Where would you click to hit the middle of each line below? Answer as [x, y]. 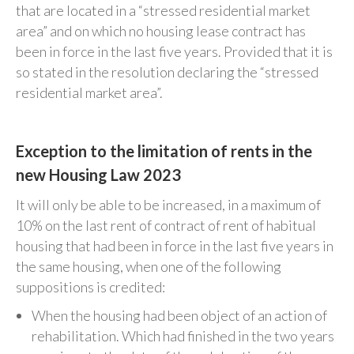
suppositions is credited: [90, 286]
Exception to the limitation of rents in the [164, 151]
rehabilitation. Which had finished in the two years [183, 335]
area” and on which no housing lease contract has [161, 30]
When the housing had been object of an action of [179, 315]
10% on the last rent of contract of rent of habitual [166, 225]
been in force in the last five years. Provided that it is [174, 51]
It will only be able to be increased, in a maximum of [168, 204]
